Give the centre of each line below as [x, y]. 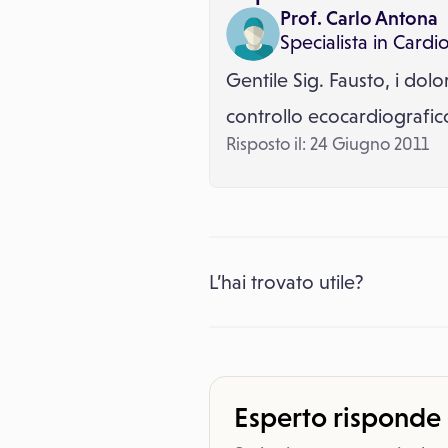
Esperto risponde [337, 417]
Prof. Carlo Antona [359, 18]
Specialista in [334, 42]
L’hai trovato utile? [286, 282]
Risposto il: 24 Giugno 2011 [327, 144]
